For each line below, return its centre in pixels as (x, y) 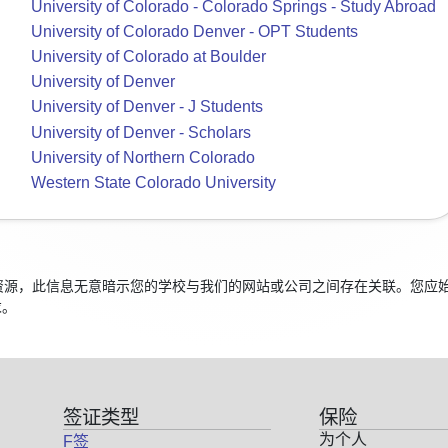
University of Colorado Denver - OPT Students (194, 32)
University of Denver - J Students (147, 107)
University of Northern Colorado (143, 157)
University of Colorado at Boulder (148, 57)
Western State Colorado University (153, 182)
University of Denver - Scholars (141, 132)
